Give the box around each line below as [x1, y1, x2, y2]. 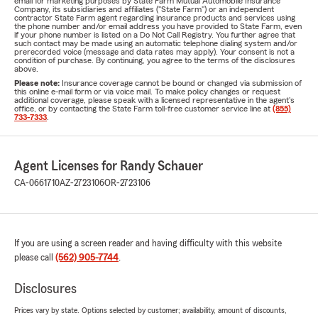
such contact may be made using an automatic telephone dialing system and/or [14, 39, 297, 48]
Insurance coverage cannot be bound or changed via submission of [62, 79, 302, 87]
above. [14, 65, 38, 73]
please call [14, 253, 55, 263]
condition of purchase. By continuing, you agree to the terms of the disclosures [14, 56, 295, 65]
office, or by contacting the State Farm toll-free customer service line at [14, 104, 273, 113]
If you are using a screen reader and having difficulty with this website [14, 238, 282, 248]
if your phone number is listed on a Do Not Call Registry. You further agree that [14, 31, 295, 39]
